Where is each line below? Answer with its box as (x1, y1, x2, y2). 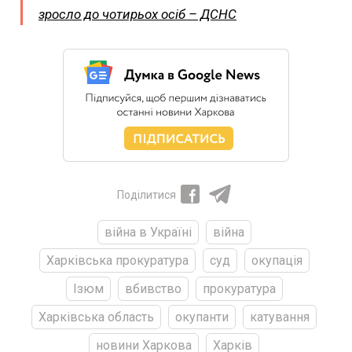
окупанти (175, 310, 229, 325)
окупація (251, 253, 302, 269)
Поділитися (116, 189, 176, 202)
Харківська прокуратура (46, 253, 189, 269)
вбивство (124, 281, 181, 297)
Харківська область (38, 310, 154, 325)
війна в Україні (104, 225, 192, 240)
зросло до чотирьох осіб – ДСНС (38, 6, 236, 23)
